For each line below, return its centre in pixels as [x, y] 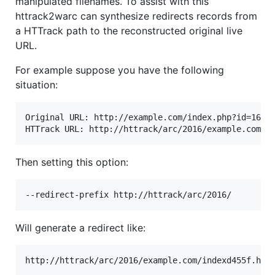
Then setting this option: [72, 162]
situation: [37, 84]
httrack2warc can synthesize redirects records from [136, 16]
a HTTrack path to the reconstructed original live [129, 30]
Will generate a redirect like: [80, 227]
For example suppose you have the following [120, 70]
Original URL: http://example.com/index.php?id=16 [143, 117]
